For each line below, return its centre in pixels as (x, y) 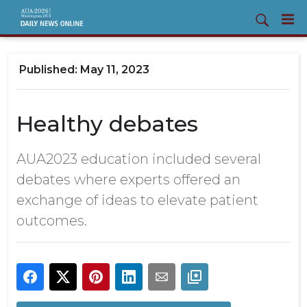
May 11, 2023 (115, 70)
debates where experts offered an (128, 180)
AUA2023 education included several (139, 159)
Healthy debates (107, 124)
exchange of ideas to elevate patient (137, 200)
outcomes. (52, 221)
